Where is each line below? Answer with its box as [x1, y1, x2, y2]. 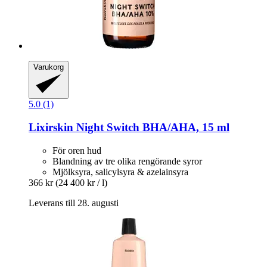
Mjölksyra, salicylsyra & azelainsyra [52, 166, 188, 177]
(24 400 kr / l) [55, 177, 107, 188]
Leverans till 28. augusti [29, 197, 119, 208]
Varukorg [33, 63, 64, 72]
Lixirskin [29, 120, 73, 133]
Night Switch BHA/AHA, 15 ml [73, 120, 229, 133]
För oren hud [52, 145, 101, 156]
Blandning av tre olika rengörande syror [52, 156, 202, 166]
